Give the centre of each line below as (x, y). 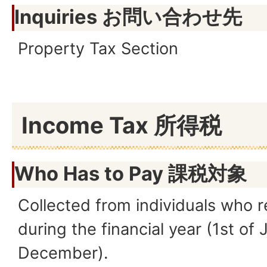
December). (63, 253)
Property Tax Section (98, 49)
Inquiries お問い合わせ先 (128, 17)
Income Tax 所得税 (122, 125)
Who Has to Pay (91, 174)
